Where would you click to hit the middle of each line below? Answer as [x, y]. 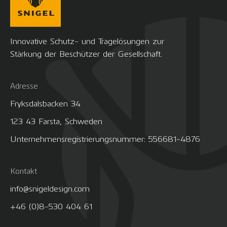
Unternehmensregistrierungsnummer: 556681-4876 [105, 139]
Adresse [24, 86]
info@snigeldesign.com [50, 188]
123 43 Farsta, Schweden [56, 121]
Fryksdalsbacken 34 [45, 103]
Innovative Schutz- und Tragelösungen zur [87, 41]
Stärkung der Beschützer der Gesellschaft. [86, 54]
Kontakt [24, 171]
